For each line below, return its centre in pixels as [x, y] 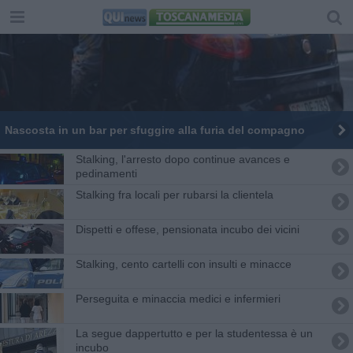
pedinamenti [106, 173]
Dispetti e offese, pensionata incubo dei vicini [187, 229]
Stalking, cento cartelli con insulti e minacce [183, 264]
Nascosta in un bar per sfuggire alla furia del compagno [154, 130]
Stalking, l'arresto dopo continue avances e [182, 159]
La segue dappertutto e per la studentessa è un [194, 333]
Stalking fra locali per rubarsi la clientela [174, 194]
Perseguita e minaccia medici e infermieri [178, 298]
